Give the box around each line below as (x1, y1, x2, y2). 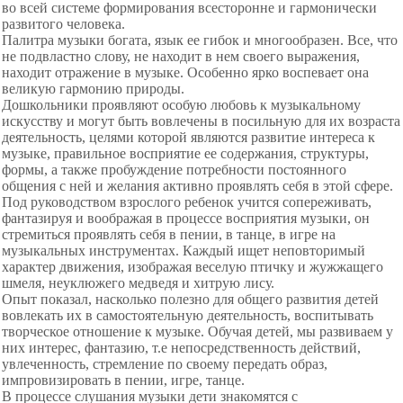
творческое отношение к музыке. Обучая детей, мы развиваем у (2, 324, 393, 339)
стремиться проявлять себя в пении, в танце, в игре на (2, 227, 336, 242)
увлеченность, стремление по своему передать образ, (2, 356, 327, 372)
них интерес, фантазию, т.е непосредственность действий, (2, 340, 361, 355)
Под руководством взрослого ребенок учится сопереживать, (2, 194, 372, 210)
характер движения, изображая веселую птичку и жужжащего (2, 259, 383, 274)
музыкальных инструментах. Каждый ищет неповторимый (2, 243, 365, 258)
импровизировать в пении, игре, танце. (2, 372, 245, 388)
